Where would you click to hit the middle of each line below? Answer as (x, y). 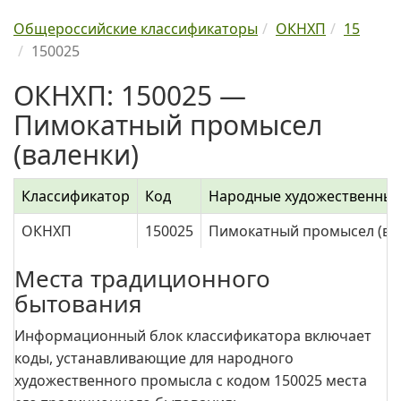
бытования (78, 303)
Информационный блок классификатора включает (193, 336)
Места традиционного (142, 278)
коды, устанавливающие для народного (154, 358)
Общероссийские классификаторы (136, 29)
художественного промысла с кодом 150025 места (191, 380)
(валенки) (76, 154)
